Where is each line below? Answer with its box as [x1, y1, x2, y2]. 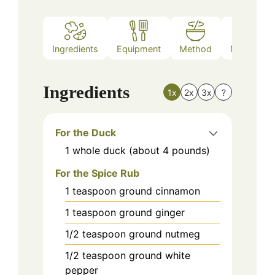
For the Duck [55, 126, 116, 139]
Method [179, 44, 212, 55]
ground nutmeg [129, 227, 200, 240]
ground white [129, 249, 190, 261]
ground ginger [119, 206, 185, 219]
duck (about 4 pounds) [103, 144, 210, 157]
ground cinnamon [119, 184, 200, 197]
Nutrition [230, 44, 265, 55]
